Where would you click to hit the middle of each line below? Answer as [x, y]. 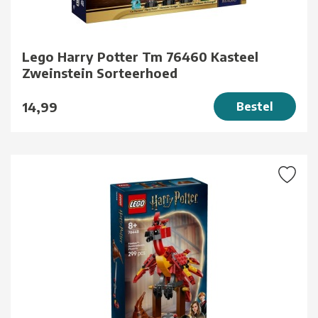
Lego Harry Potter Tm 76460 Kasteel [140, 57]
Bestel [255, 107]
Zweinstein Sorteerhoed [100, 73]
